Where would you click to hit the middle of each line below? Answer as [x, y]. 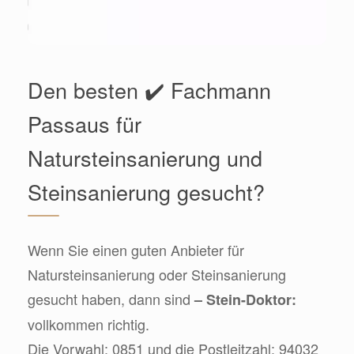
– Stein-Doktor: [245, 299]
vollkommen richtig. [88, 324]
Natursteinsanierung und [145, 157]
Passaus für [85, 123]
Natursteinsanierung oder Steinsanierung [157, 274]
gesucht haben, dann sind [111, 298]
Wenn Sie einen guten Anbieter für [136, 249]
